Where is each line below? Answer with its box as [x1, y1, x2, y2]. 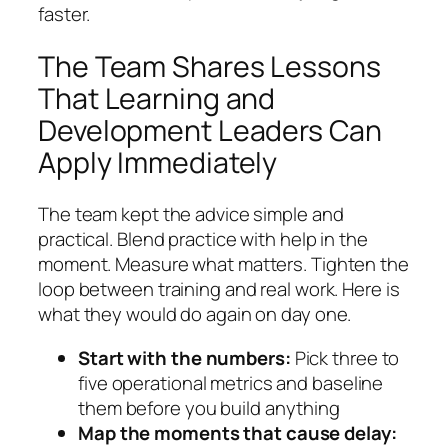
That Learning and [38, 78, 276, 118]
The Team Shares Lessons [38, 46, 381, 86]
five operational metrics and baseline [78, 369, 384, 396]
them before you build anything [78, 394, 340, 421]
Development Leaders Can [38, 110, 382, 150]
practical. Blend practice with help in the [38, 226, 368, 253]
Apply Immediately [38, 142, 278, 182]
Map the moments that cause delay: [78, 419, 397, 446]
